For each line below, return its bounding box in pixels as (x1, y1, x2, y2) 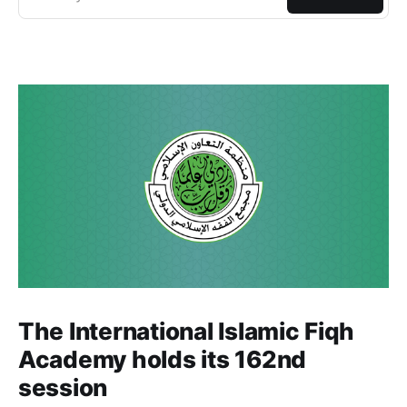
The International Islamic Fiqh (18, 317, 355, 346)
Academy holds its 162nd (18, 345, 307, 374)
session (18, 373, 108, 402)
